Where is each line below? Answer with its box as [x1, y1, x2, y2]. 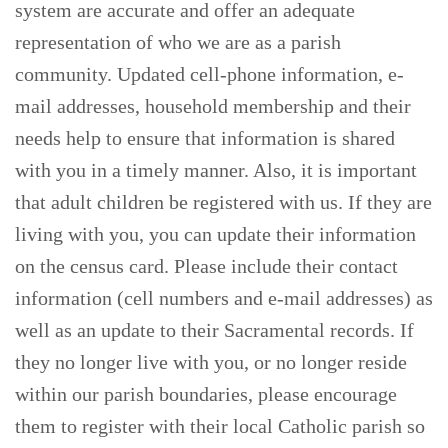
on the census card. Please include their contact [15, 255, 398, 278]
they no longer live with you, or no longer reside [15, 351, 407, 374]
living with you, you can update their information [15, 223, 416, 246]
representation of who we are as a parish [15, 31, 341, 54]
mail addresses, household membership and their [15, 95, 411, 118]
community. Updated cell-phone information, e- [15, 63, 404, 86]
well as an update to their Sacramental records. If [15, 319, 414, 342]
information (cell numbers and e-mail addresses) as [15, 287, 433, 310]
